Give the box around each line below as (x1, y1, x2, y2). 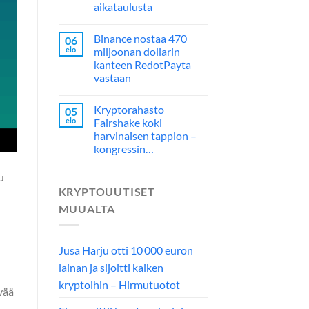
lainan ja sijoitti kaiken (58, 261, 163, 275)
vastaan (93, 70, 131, 84)
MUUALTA (58, 201, 116, 215)
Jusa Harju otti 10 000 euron (58, 243, 193, 257)
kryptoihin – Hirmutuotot (58, 278, 180, 292)
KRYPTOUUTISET (58, 184, 155, 198)
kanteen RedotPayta (93, 57, 191, 71)
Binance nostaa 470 (93, 31, 187, 45)
